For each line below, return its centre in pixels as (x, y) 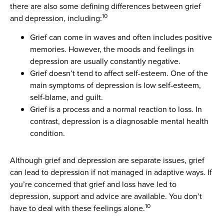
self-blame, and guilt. (66, 97)
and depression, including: (56, 18)
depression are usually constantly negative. (106, 61)
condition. (48, 133)
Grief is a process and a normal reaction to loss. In (116, 109)
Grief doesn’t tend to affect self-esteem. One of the (119, 73)
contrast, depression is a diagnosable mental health (119, 121)
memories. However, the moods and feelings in (112, 49)
